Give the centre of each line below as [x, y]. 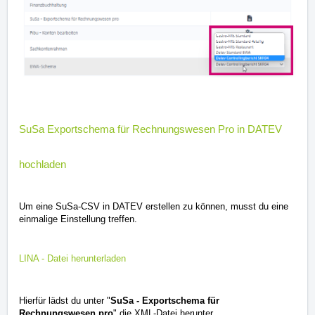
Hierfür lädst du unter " [65, 300]
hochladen [43, 164]
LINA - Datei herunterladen [72, 258]
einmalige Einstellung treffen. [78, 219]
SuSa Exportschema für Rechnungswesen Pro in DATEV [150, 129]
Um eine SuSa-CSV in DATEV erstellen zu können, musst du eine [154, 206]
